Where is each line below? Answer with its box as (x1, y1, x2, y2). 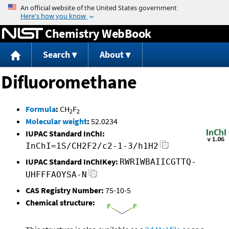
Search (42, 49, 70, 61)
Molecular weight (26, 116, 87, 127)
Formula (26, 104, 56, 114)
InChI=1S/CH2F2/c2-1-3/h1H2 (26, 141, 158, 151)
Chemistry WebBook (45, 25, 151, 41)
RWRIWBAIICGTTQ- (120, 157, 196, 167)
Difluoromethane (1, 71, 137, 94)
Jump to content (86, 2, 143, 12)
